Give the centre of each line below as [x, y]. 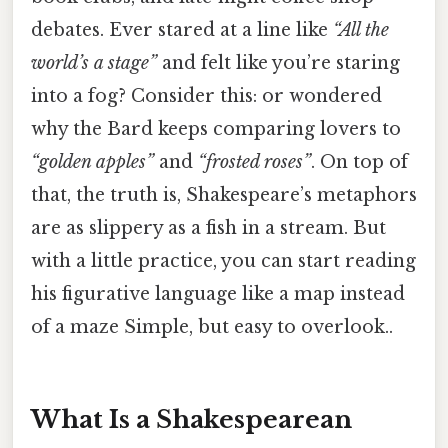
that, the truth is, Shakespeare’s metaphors [224, 195]
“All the [361, 30]
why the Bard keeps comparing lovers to [216, 129]
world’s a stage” [94, 63]
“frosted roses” [254, 162]
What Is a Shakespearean [191, 419]
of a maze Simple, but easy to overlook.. [212, 327]
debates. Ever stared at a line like [182, 30]
